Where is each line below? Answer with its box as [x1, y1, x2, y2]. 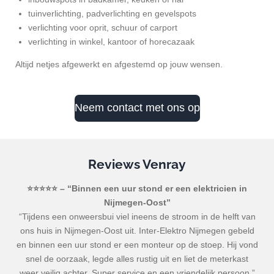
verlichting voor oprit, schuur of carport [28, 23, 177, 33]
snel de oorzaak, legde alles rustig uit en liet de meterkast [26, 253, 248, 264]
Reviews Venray [88, 156, 186, 172]
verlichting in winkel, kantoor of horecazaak [28, 37, 194, 47]
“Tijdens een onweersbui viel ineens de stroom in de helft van [18, 211, 256, 221]
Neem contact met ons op [74, 102, 200, 114]
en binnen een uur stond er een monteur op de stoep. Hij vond [16, 239, 258, 250]
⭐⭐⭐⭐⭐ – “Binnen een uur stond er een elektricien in [27, 183, 247, 193]
